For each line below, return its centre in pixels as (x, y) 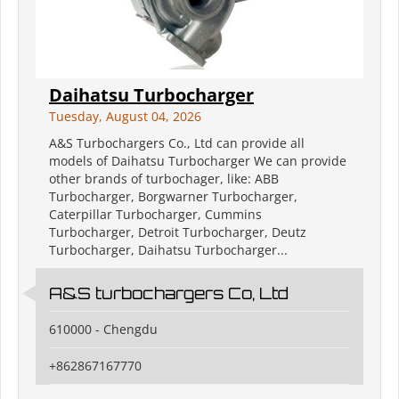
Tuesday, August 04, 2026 (125, 117)
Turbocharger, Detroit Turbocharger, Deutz (178, 232)
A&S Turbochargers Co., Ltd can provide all (177, 143)
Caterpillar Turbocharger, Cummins (155, 215)
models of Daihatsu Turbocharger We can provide (198, 161)
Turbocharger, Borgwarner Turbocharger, (173, 197)
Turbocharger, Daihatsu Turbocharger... (168, 250)
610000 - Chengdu (103, 330)
